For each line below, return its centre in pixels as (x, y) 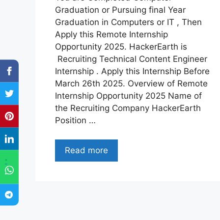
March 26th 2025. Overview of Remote (131, 84)
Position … (75, 121)
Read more (86, 150)
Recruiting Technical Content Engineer (131, 59)
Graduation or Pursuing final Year (120, 10)
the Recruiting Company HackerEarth (128, 108)
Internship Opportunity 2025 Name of (128, 96)
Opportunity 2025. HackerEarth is (121, 47)
